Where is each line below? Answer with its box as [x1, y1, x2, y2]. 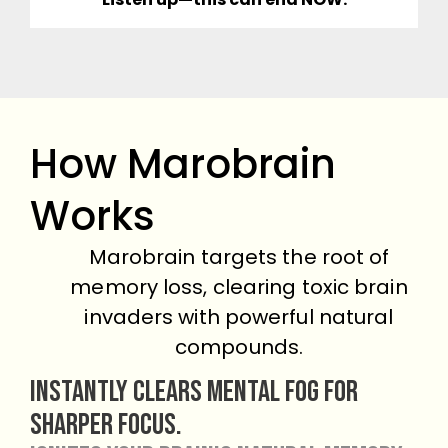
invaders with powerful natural [84, 302, 394, 331]
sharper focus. [30, 407, 182, 444]
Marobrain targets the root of [88, 242, 390, 271]
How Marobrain [30, 135, 336, 192]
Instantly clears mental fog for [30, 374, 358, 411]
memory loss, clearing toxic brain [70, 272, 408, 301]
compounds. [175, 332, 303, 361]
